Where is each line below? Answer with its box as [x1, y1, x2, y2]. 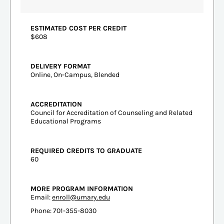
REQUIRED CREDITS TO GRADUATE [30, 146, 142, 155]
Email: [30, 192, 52, 201]
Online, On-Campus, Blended [30, 70, 119, 79]
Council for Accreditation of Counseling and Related [30, 108, 192, 117]
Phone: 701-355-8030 [30, 206, 96, 215]
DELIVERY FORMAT [30, 61, 90, 70]
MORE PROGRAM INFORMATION [30, 184, 133, 193]
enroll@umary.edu [52, 192, 110, 201]
